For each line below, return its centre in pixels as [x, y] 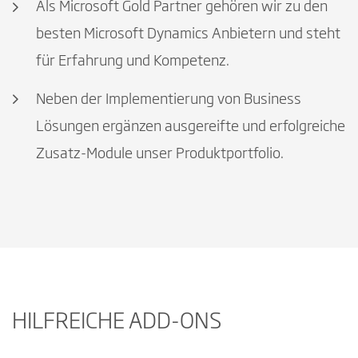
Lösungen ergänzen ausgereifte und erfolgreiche [191, 127]
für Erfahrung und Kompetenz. [133, 62]
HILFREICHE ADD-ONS [117, 322]
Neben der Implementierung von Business [169, 99]
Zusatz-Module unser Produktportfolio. [160, 154]
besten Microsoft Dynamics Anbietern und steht [188, 35]
